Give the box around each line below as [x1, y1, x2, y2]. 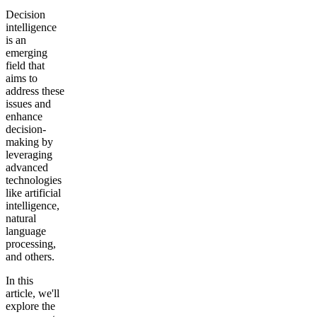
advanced [6, 161, 48, 173]
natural [6, 212, 36, 224]
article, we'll [6, 287, 59, 299]
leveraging [6, 149, 52, 161]
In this [6, 275, 33, 287]
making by [6, 136, 53, 148]
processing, [6, 238, 56, 250]
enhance [6, 110, 42, 122]
